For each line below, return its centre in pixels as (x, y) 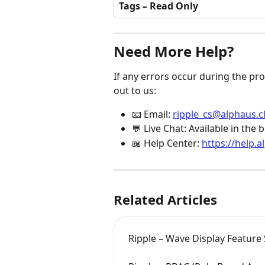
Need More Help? (174, 51)
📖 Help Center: (167, 143)
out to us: (135, 90)
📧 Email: (152, 114)
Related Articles (165, 200)
